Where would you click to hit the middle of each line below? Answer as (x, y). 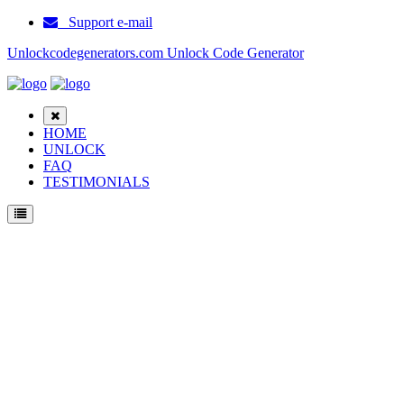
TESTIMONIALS (96, 182)
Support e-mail (105, 22)
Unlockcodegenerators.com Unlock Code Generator (156, 53)
